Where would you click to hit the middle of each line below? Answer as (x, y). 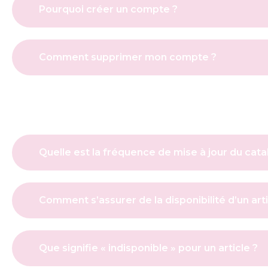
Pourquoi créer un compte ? (108, 10)
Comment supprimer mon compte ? (128, 57)
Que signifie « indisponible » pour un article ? (148, 248)
